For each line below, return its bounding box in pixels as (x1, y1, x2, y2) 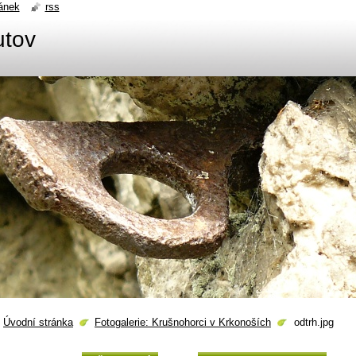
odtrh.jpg (294, 316, 334, 328)
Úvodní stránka (3, 316, 73, 328)
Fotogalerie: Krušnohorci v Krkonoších (95, 316, 271, 328)
